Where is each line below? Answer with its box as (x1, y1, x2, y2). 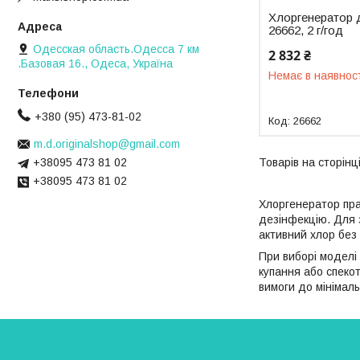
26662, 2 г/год (268, 22, 344, 37)
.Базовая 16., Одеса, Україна (18, 57, 173, 71)
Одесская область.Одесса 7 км (33, 43, 199, 56)
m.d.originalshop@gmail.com (34, 137, 180, 151)
